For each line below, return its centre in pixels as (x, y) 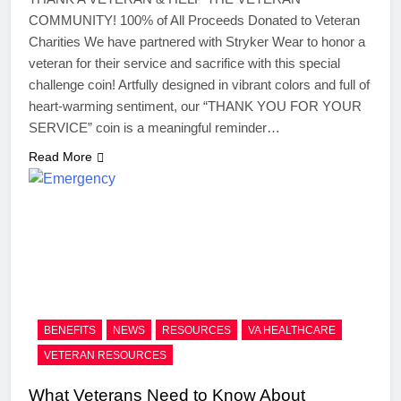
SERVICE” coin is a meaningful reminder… (154, 128)
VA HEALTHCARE (292, 330)
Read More (60, 157)
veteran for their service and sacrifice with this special (184, 64)
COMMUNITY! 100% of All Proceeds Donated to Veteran (194, 21)
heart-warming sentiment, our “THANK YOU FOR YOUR (195, 107)
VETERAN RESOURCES (105, 355)
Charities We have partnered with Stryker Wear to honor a (197, 42)
